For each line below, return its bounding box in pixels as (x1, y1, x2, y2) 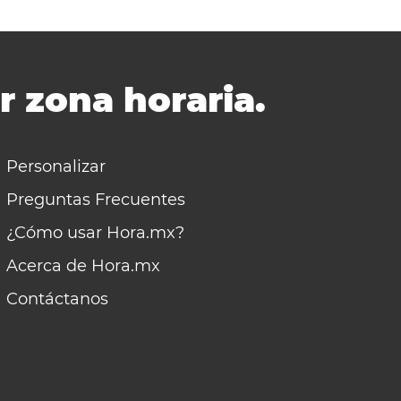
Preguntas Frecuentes (6, 190, 186, 209)
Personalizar (6, 157, 107, 176)
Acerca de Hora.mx (6, 256, 161, 276)
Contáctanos (6, 289, 109, 309)
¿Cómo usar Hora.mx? (6, 223, 185, 243)
